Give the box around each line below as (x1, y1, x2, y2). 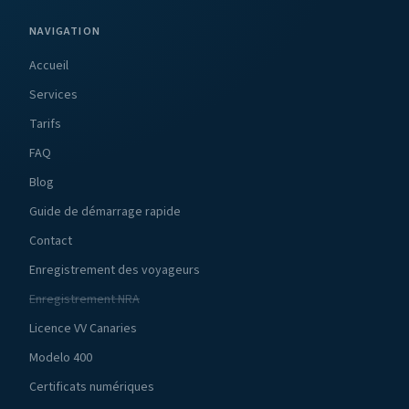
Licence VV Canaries (29, 320, 137, 338)
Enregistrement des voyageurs (29, 261, 200, 279)
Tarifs (29, 115, 61, 133)
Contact (29, 232, 72, 250)
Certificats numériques (29, 378, 154, 396)
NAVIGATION (29, 24, 100, 39)
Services (29, 86, 78, 104)
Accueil (29, 57, 68, 75)
